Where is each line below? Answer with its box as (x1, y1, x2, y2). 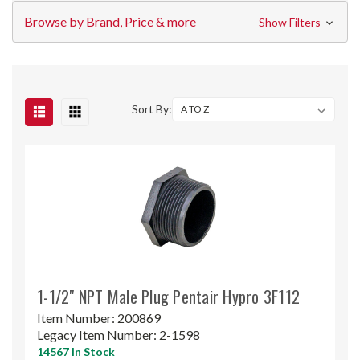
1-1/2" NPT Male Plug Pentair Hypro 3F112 (37, 284, 300, 309)
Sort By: (132, 101, 173, 116)
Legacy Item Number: (37, 326, 159, 342)
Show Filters (258, 14, 323, 29)
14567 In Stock (37, 344, 115, 358)
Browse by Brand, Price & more (24, 13, 196, 29)
